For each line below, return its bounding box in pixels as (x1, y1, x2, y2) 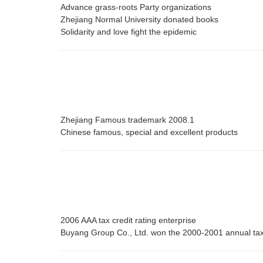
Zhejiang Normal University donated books (60, 15, 218, 25)
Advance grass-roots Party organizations (60, 2, 211, 12)
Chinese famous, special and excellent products (60, 127, 238, 137)
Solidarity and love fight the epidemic (60, 27, 197, 37)
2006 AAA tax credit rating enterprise (60, 215, 196, 225)
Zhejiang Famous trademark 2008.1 (60, 115, 194, 125)
